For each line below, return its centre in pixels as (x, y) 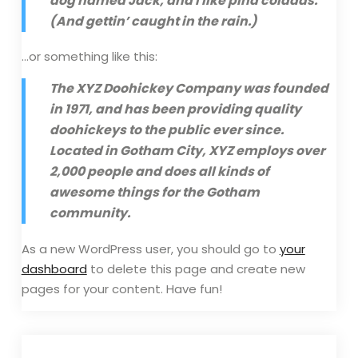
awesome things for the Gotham (155, 193)
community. (90, 213)
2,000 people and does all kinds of (160, 172)
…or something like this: (89, 57)
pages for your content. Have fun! (121, 288)
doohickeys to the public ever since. (167, 130)
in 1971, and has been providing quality (176, 109)
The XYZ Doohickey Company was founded (189, 89)
